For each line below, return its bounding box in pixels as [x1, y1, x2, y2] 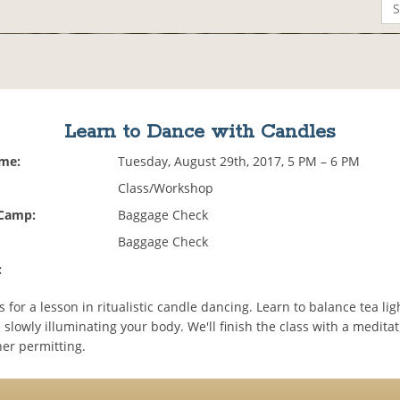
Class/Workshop [118, 179, 214, 197]
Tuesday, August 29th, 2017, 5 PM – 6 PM [118, 153, 361, 171]
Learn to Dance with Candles [63, 120, 336, 146]
